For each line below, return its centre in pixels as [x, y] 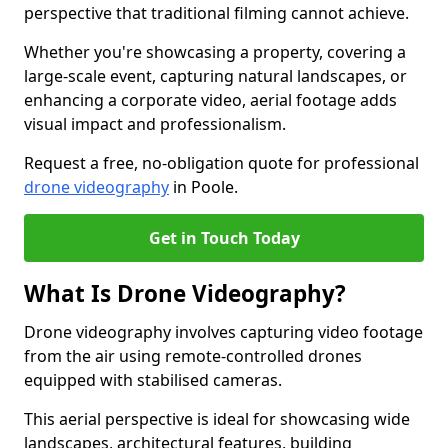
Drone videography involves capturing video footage [223, 332]
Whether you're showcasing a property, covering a [215, 52]
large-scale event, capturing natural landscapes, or [215, 76]
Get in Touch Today [224, 238]
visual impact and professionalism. [155, 124]
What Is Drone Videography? [185, 293]
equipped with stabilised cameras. [153, 380]
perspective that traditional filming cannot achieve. [218, 13]
